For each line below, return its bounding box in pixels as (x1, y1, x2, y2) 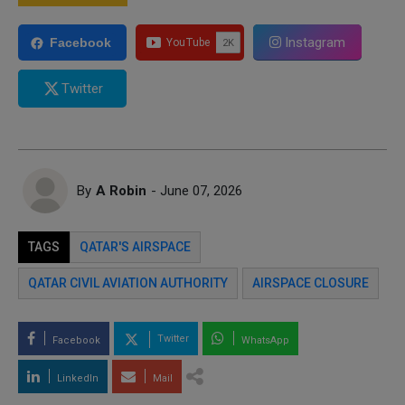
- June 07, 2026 (151, 182, 242, 199)
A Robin (96, 182, 146, 199)
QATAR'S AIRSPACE (80, 239, 191, 254)
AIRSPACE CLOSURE (252, 275, 369, 290)
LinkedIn (54, 372, 99, 384)
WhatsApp (239, 334, 289, 346)
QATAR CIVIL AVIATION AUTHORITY (28, 275, 228, 290)
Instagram (281, 33, 345, 51)
